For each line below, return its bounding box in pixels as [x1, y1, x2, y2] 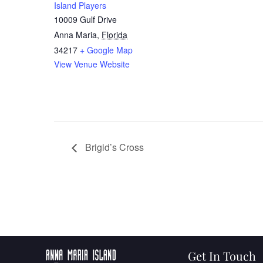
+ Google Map [80, 43, 133, 56]
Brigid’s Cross [83, 140, 144, 154]
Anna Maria [54, 28, 97, 41]
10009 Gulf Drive [54, 13, 117, 25]
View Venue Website [54, 58, 130, 70]
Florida [102, 28, 127, 41]
